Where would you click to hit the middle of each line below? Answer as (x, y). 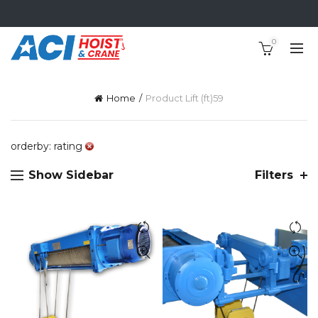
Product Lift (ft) (179, 98)
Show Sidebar (71, 175)
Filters (274, 175)
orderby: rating (46, 146)
